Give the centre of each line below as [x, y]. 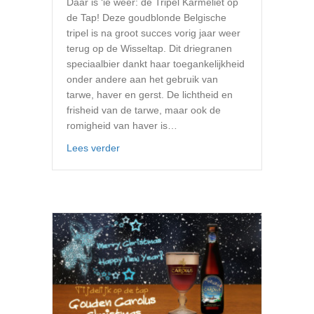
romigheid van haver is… [122, 126]
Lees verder [93, 148]
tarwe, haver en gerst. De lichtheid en [150, 95]
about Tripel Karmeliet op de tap [190, 148]
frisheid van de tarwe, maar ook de [144, 110]
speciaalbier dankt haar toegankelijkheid [156, 64]
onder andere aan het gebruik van [142, 80]
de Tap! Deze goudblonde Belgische [146, 18]
